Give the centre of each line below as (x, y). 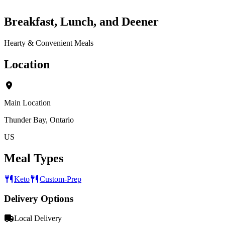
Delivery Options (39, 199)
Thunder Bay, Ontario (39, 120)
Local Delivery (38, 218)
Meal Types (34, 158)
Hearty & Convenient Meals (49, 43)
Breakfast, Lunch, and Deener (81, 21)
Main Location (27, 102)
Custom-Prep (61, 179)
